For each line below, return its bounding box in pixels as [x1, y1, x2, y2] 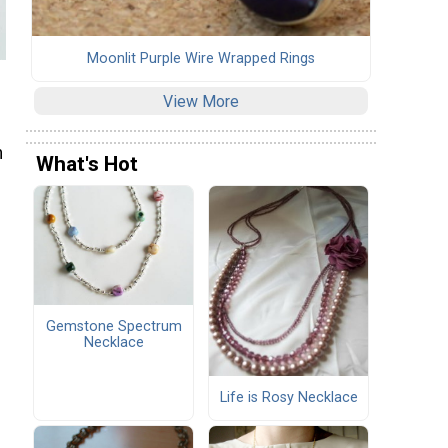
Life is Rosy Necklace [219, 388, 358, 406]
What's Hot [36, 152, 138, 177]
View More [163, 91, 239, 111]
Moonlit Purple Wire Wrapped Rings [87, 49, 315, 67]
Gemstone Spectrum [45, 318, 182, 336]
